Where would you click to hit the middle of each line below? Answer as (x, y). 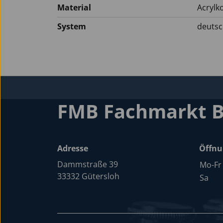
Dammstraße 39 (88, 164)
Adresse (73, 148)
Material (74, 7)
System (72, 26)
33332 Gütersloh (88, 176)
